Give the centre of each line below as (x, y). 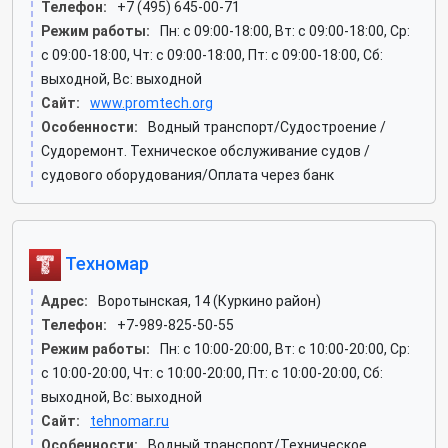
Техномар (105, 263)
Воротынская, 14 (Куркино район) (209, 301)
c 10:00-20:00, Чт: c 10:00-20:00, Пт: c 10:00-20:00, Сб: (212, 373)
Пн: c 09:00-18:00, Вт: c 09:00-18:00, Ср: (285, 31)
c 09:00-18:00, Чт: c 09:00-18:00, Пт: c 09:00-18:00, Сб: (212, 55)
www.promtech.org (151, 103)
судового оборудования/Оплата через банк (187, 175)
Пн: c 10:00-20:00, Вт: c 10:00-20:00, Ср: (285, 349)
